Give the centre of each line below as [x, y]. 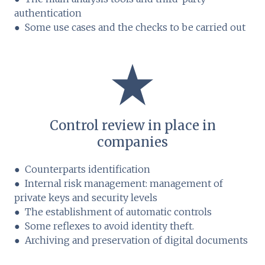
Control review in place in [132, 126]
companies [132, 142]
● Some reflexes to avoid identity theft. [104, 226]
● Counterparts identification [82, 169]
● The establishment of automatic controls [113, 212]
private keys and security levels [86, 198]
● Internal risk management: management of [119, 184]
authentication [48, 13]
